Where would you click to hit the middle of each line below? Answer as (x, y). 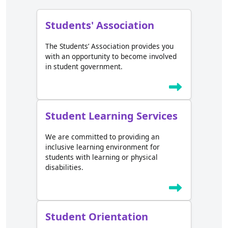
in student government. (84, 67)
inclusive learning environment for (103, 147)
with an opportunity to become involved (111, 56)
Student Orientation (97, 217)
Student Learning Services (111, 116)
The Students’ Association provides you (109, 46)
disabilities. (64, 167)
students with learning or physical (102, 157)
